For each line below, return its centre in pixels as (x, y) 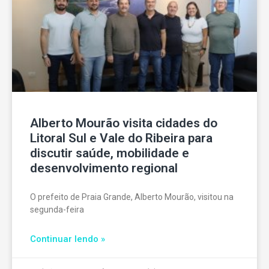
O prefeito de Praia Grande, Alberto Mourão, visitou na (132, 197)
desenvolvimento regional (104, 168)
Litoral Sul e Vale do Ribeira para (121, 138)
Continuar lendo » (68, 239)
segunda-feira (57, 210)
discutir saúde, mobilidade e (110, 153)
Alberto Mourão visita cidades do (124, 123)
